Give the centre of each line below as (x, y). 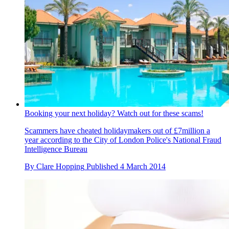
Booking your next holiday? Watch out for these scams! (114, 113)
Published (103, 167)
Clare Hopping (60, 167)
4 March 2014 (143, 167)
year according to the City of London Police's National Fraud (123, 140)
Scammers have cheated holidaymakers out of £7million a (117, 131)
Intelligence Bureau (56, 149)
